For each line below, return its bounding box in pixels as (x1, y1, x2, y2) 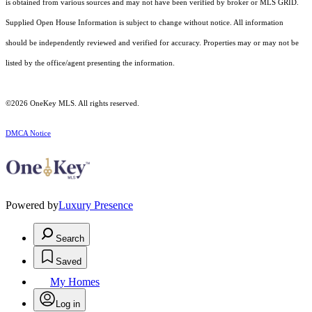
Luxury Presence (58, 199, 133, 212)
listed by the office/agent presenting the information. (6, 59, 175, 68)
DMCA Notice (6, 130, 51, 138)
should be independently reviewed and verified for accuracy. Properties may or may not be (6, 39, 299, 47)
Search (56, 233, 84, 244)
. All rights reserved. (75, 100, 139, 108)
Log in (56, 299, 80, 310)
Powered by (6, 199, 58, 212)
